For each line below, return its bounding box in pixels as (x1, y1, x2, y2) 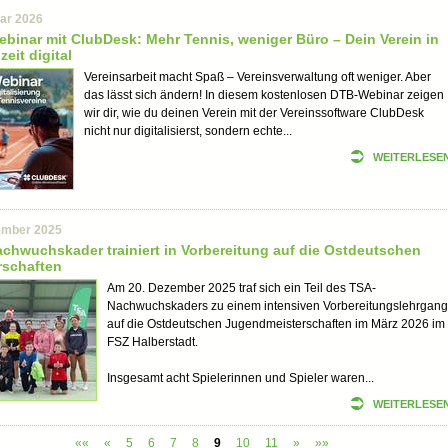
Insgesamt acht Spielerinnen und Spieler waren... (107, 371, 374, 385)
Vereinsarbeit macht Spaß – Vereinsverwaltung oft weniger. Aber (84, 70, 431, 84)
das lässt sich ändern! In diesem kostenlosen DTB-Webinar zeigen (84, 88, 444, 102)
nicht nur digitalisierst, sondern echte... (84, 124, 292, 138)
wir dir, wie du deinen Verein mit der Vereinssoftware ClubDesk (84, 106, 424, 120)
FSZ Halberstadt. (107, 335, 198, 349)
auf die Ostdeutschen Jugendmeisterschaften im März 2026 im (107, 317, 445, 331)
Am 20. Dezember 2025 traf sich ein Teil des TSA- (107, 281, 376, 295)
